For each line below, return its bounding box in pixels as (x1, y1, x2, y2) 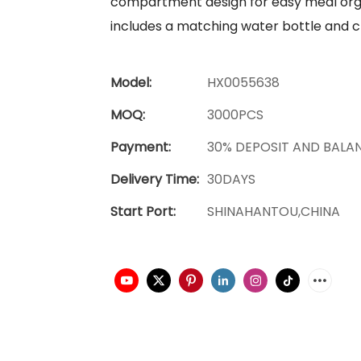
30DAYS (207, 169, 255, 189)
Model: (110, 73, 151, 92)
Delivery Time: (110, 169, 199, 189)
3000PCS (207, 105, 263, 124)
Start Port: (110, 201, 176, 221)
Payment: (110, 137, 171, 156)
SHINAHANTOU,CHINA (207, 201, 340, 221)
